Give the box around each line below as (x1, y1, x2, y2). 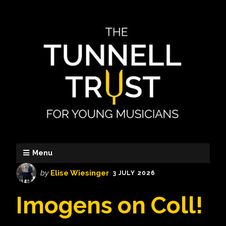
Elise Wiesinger (50, 168, 109, 178)
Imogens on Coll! (16, 191, 203, 219)
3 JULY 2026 (113, 169, 155, 177)
